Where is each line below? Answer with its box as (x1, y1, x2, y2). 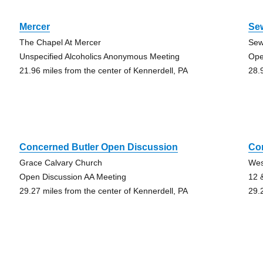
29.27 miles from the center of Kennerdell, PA (19, 186, 188, 195)
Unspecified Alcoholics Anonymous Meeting (19, 52, 180, 61)
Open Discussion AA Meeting (19, 172, 126, 181)
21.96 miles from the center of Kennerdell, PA (19, 66, 188, 75)
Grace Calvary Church (19, 158, 102, 167)
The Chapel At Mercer (19, 38, 101, 47)
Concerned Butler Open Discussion (19, 142, 178, 152)
